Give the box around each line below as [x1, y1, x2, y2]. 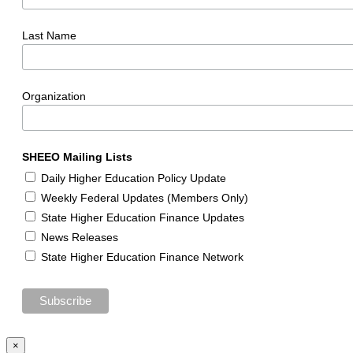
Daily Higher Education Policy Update [41, 171, 226, 184]
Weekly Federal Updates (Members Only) [41, 191, 248, 204]
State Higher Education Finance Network [41, 250, 243, 263]
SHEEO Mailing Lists [22, 150, 132, 163]
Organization [22, 89, 86, 102]
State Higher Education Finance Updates [41, 210, 244, 224]
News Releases [41, 230, 118, 243]
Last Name [22, 29, 76, 43]
